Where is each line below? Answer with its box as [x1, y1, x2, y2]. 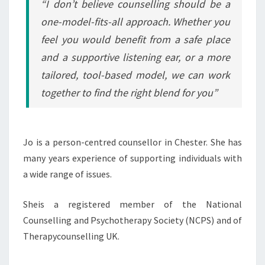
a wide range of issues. [23, 168, 112, 180]
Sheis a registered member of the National [23, 198, 242, 210]
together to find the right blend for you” [41, 86, 218, 99]
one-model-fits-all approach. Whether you [41, 15, 230, 28]
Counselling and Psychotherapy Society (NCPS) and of [23, 214, 242, 226]
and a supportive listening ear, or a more [41, 50, 230, 64]
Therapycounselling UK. [23, 230, 119, 242]
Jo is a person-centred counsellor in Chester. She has [23, 136, 242, 148]
